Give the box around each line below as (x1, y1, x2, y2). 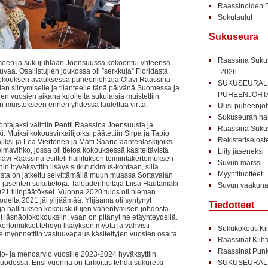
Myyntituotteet (217, 170, 263, 178)
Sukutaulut (217, 13, 252, 22)
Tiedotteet (208, 200, 254, 210)
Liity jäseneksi (217, 147, 264, 156)
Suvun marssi (217, 159, 262, 167)
